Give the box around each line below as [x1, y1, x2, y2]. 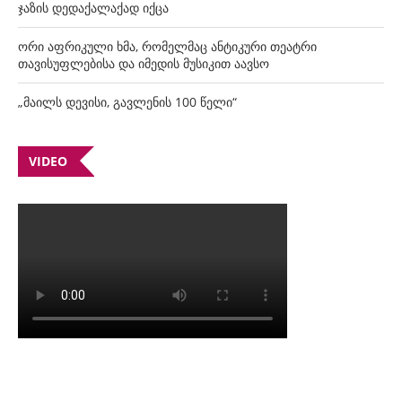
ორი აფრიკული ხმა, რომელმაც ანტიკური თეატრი [18, 37, 317, 55]
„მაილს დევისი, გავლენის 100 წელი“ [18, 92, 237, 110]
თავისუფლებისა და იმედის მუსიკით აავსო [18, 54, 269, 72]
